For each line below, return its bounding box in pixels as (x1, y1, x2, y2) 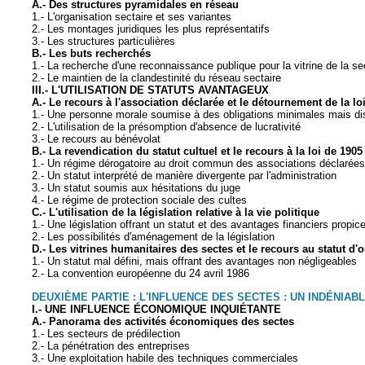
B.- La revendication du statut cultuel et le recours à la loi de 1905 (32, 145, 363, 158)
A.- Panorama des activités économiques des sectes (32, 314, 294, 328)
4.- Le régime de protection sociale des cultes (32, 194, 247, 207)
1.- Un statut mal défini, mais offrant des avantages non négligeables (32, 255, 357, 268)
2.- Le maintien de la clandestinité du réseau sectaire (32, 72, 281, 85)
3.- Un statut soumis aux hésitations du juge (32, 182, 240, 195)
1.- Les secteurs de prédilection (32, 327, 180, 340)
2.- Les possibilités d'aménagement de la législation (32, 231, 275, 244)
